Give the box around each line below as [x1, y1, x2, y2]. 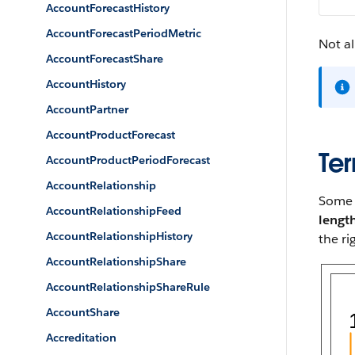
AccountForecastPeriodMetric [46, 26, 201, 40]
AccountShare [46, 305, 120, 319]
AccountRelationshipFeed [46, 204, 181, 218]
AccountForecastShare [46, 52, 163, 66]
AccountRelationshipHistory [46, 229, 193, 243]
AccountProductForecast [46, 128, 175, 142]
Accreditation [46, 330, 116, 345]
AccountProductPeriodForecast [46, 153, 210, 167]
